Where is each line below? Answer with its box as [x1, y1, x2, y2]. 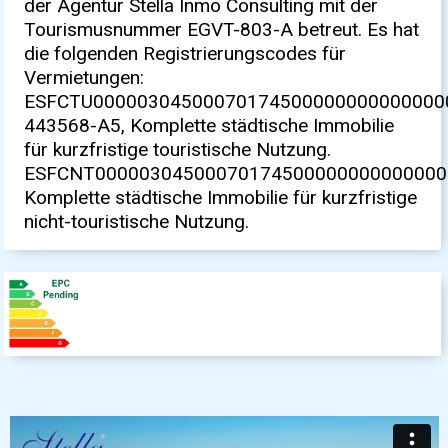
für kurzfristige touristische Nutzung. [24, 137, 332, 161]
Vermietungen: [24, 65, 145, 89]
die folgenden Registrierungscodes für [24, 41, 347, 65]
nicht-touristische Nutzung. [24, 209, 250, 233]
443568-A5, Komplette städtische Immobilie [24, 113, 395, 137]
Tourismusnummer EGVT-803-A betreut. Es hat [24, 17, 420, 41]
